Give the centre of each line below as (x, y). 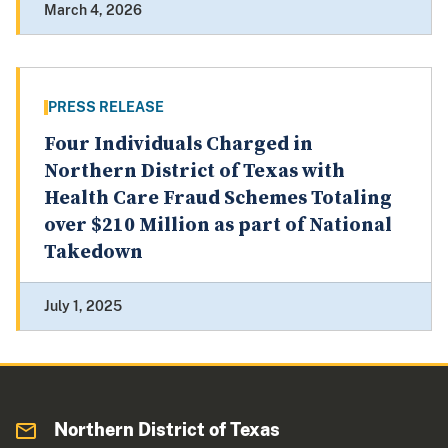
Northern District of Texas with (194, 172)
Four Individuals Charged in (178, 145)
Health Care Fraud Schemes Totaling (218, 199)
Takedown (93, 253)
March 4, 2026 (93, 10)
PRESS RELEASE (106, 107)
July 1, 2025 (83, 306)
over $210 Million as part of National (218, 226)
